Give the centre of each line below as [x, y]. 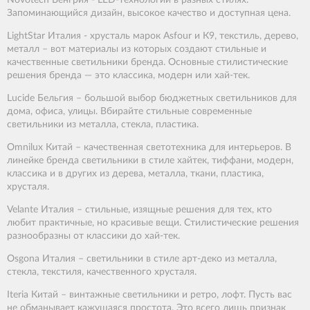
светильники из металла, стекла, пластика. [103, 125]
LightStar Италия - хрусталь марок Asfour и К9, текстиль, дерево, [153, 36]
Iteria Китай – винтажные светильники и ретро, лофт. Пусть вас [149, 295]
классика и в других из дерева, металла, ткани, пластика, [135, 174]
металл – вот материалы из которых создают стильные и [137, 49]
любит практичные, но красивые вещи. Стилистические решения [153, 223]
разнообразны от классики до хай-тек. [93, 236]
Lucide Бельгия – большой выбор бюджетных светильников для [152, 99]
